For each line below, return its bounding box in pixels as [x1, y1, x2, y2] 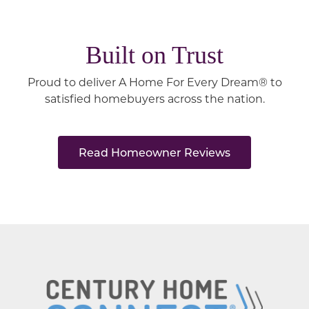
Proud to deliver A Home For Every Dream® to [27, 74, 282, 90]
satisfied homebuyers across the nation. [44, 91, 265, 106]
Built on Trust [86, 41, 223, 70]
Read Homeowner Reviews [79, 145, 230, 160]
